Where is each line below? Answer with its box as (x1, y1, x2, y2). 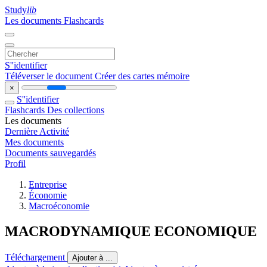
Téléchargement (5, 252, 67, 262)
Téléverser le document (5, 71, 95, 81)
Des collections (47, 105, 104, 115)
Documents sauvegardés (5, 148, 96, 158)
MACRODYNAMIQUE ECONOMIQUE (5, 223, 257, 239)
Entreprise (29, 179, 67, 190)
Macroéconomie (29, 201, 89, 211)
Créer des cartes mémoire (95, 71, 190, 81)
